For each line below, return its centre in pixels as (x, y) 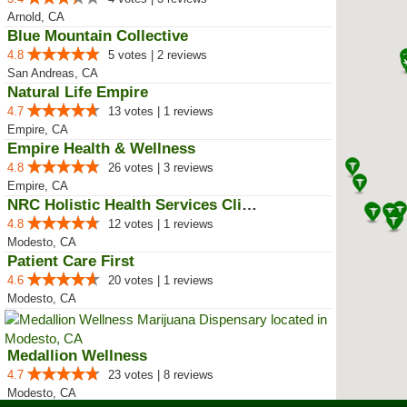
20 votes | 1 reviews (161, 280)
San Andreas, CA (53, 73)
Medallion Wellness (77, 356)
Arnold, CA (36, 17)
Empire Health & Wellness (101, 149)
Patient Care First (71, 261)
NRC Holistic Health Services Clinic (249, 205)
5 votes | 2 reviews (158, 55)
